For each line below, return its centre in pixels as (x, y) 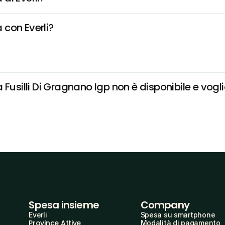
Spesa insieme (64, 205)
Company (165, 205)
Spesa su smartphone (178, 215)
